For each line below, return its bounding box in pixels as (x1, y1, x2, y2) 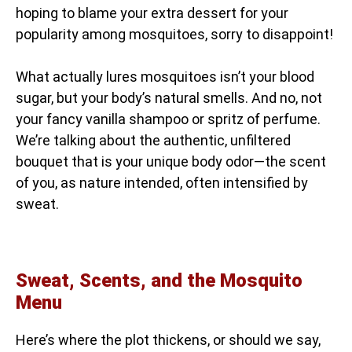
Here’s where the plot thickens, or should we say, (16, 331, 321, 348)
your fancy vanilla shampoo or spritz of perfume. (16, 110, 321, 127)
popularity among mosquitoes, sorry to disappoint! (16, 25, 333, 42)
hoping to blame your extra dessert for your (16, 4, 288, 21)
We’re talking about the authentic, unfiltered (16, 131, 291, 148)
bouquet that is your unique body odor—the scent (16, 152, 326, 170)
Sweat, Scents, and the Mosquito (16, 269, 302, 291)
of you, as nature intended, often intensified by (16, 174, 308, 191)
